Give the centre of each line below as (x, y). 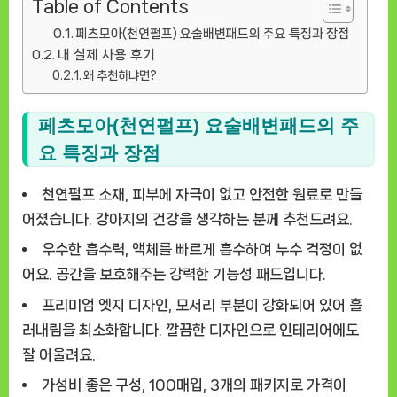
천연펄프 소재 (83, 195)
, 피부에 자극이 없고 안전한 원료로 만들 (244, 195)
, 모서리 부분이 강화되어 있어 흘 (265, 304)
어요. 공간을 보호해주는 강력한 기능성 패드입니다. (174, 274)
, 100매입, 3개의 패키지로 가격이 (244, 385)
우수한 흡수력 (83, 249)
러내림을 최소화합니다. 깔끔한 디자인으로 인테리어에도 (191, 329)
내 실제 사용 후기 (106, 54)
